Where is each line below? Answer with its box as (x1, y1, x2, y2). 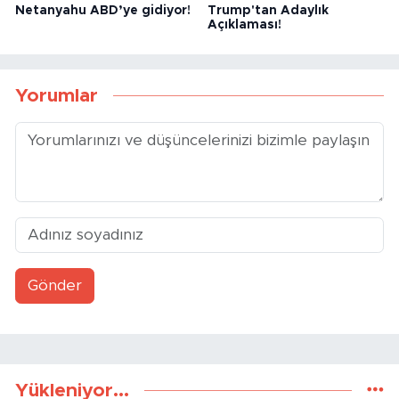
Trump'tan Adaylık (207, 4, 329, 17)
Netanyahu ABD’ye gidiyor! (15, 4, 191, 17)
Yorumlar (15, 86, 98, 106)
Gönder (27, 278, 82, 294)
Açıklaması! (207, 18, 281, 31)
